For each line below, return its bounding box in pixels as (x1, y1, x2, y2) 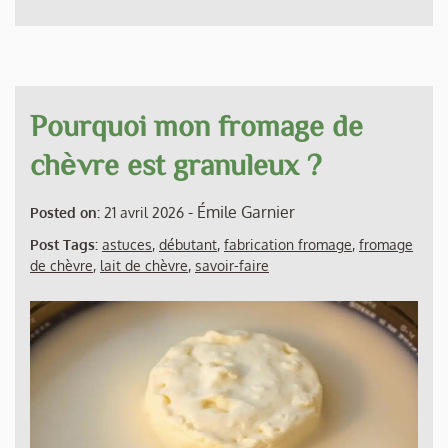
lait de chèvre (100, 257, 188, 275)
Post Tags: (30, 236, 102, 254)
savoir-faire (195, 257, 269, 275)
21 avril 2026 (104, 204, 184, 222)
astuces (102, 236, 152, 254)
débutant (159, 236, 217, 254)
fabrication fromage (224, 236, 352, 254)
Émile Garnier (197, 202, 295, 223)
